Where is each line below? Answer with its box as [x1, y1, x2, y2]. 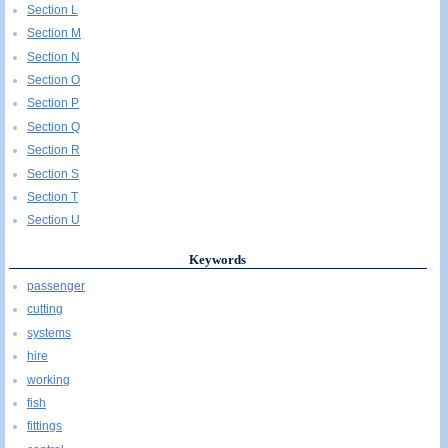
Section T [27, 189, 78, 204]
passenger [27, 279, 85, 294]
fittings [27, 419, 62, 434]
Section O [27, 73, 80, 87]
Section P [27, 96, 79, 111]
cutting [27, 302, 63, 317]
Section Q [27, 119, 80, 134]
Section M [27, 26, 81, 41]
